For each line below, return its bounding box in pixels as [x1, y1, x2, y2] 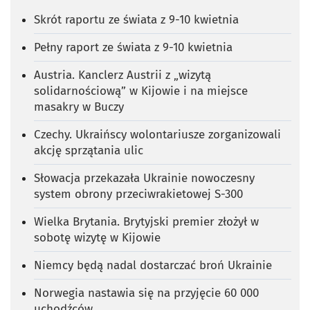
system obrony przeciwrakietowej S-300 [34, 186, 243, 201]
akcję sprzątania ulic [34, 143, 143, 158]
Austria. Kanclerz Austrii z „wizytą [34, 67, 211, 82]
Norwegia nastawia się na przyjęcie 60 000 [34, 285, 259, 300]
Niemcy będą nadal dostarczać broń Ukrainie [34, 257, 272, 273]
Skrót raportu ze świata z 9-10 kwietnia [34, 12, 239, 27]
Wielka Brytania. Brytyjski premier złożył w [34, 214, 259, 229]
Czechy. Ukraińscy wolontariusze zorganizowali [34, 127, 281, 142]
